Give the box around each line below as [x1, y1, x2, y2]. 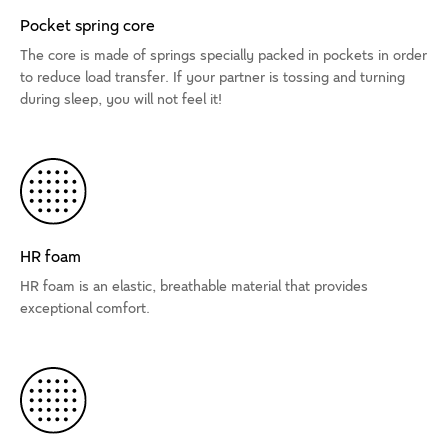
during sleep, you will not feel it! [20, 91, 222, 109]
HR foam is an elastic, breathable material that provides [20, 278, 368, 296]
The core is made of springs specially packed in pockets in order [20, 47, 427, 65]
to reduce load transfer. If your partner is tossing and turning [20, 69, 405, 87]
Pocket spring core [20, 17, 155, 36]
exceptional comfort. [20, 300, 150, 318]
